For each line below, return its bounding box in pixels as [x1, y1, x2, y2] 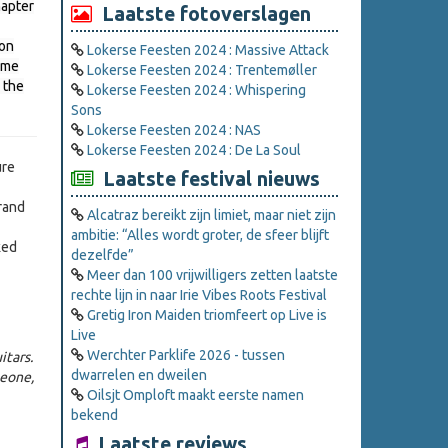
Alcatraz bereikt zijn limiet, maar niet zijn [87, 207, 336, 224]
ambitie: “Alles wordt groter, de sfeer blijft [71, 227, 329, 244]
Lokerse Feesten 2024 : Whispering [87, 82, 306, 99]
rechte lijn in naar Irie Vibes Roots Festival [71, 287, 327, 304]
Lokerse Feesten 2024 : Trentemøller [87, 62, 317, 79]
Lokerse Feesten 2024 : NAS [87, 122, 261, 139]
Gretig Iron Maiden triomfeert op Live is [87, 307, 327, 324]
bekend [71, 407, 118, 424]
